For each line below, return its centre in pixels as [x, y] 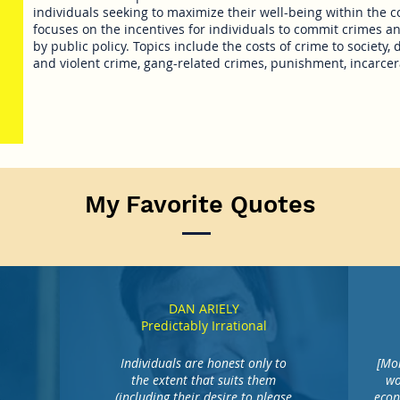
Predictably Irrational [204, 325]
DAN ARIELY [204, 308]
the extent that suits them [204, 380]
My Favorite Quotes [200, 204]
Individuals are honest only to [204, 363]
